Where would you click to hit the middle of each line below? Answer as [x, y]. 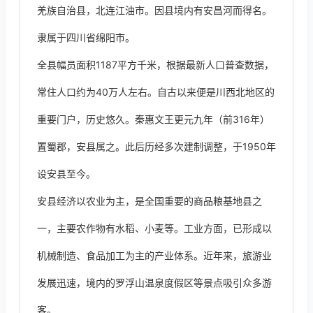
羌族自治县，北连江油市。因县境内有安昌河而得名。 [154, 10]
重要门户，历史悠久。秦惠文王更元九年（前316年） [153, 119]
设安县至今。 [66, 174]
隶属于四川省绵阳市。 [86, 37]
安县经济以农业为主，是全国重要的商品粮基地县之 [150, 201]
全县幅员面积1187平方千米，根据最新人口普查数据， [155, 65]
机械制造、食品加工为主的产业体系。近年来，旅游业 [154, 255]
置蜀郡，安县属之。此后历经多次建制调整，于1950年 [156, 146]
